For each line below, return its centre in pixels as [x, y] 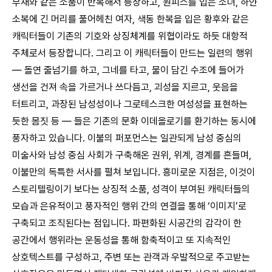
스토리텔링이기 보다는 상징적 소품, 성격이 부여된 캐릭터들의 [131, 189]
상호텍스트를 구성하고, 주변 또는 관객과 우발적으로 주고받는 [131, 257]
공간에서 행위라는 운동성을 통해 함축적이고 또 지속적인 [121, 240]
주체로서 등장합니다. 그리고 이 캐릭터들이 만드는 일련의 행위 [132, 53]
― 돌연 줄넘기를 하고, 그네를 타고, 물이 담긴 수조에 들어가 [128, 70]
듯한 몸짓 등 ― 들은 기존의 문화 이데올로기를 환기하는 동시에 [134, 121]
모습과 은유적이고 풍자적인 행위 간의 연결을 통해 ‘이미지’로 [129, 206]
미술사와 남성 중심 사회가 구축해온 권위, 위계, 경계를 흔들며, [132, 155]
